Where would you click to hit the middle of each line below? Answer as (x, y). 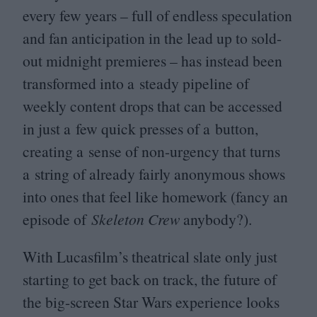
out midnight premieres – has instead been (152, 60)
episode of (57, 219)
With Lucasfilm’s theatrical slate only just (150, 257)
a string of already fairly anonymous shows (154, 173)
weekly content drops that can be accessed (152, 105)
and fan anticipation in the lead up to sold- (152, 38)
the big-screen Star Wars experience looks (151, 302)
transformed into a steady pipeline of (136, 83)
